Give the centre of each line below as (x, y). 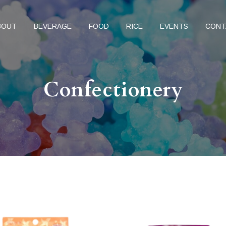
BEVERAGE (52, 26)
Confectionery (113, 90)
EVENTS (174, 26)
